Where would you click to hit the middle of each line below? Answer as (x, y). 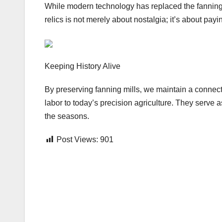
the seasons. (67, 116)
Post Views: (77, 140)
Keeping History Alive (83, 66)
